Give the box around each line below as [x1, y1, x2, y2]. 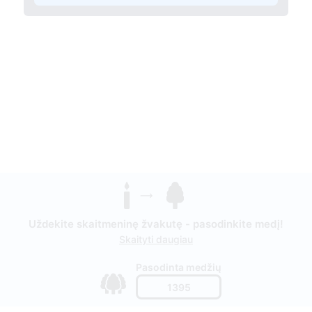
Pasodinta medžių [136, 261, 221, 274]
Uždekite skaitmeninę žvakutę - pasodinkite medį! [29, 217, 283, 231]
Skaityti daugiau [119, 233, 193, 246]
